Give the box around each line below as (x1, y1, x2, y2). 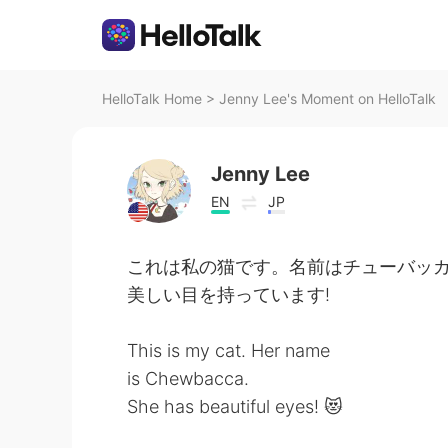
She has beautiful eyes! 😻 (127, 396, 343, 417)
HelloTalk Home (102, 90, 202, 107)
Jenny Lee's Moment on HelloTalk (219, 90, 436, 107)
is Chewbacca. (127, 368, 249, 389)
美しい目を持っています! (127, 284, 330, 305)
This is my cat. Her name (127, 340, 330, 361)
